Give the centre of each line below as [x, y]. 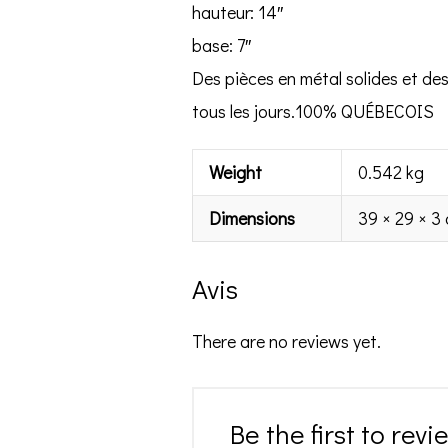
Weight [236, 172]
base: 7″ [222, 44]
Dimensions [252, 218]
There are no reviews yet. [287, 341]
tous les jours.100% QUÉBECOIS [313, 110]
